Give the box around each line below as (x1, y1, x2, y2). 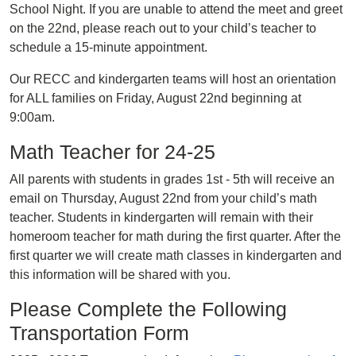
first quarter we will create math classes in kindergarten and (10, 249, 342, 262)
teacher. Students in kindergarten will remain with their (10, 211, 313, 224)
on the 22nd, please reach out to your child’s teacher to (10, 21, 316, 35)
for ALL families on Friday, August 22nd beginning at (10, 91, 301, 105)
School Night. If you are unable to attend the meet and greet (10, 2, 342, 16)
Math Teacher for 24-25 (10, 141, 215, 163)
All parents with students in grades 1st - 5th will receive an (10, 172, 335, 186)
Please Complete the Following (10, 298, 287, 320)
